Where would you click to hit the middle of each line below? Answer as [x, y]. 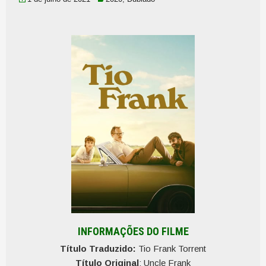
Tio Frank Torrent [171, 248]
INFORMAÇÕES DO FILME [133, 231]
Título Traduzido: [98, 248]
